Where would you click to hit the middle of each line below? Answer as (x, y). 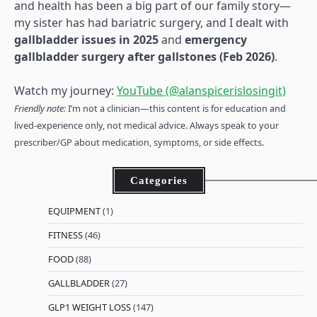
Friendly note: (40, 108)
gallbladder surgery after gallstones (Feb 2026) (144, 56)
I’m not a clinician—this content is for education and (176, 108)
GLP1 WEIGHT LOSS (90, 307)
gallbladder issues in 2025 (86, 39)
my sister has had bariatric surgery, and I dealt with (151, 22)
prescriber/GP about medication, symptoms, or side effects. (139, 142)
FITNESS (65, 235)
